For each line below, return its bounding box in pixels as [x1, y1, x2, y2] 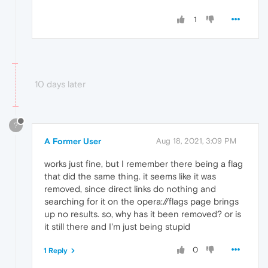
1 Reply [44, 246, 68, 255]
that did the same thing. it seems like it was [44, 170, 216, 181]
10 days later [35, 79, 86, 90]
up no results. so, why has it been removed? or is [44, 208, 241, 219]
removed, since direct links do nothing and [44, 183, 216, 194]
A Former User [44, 136, 101, 146]
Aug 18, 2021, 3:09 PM [156, 136, 236, 145]
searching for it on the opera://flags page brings [44, 196, 239, 206]
